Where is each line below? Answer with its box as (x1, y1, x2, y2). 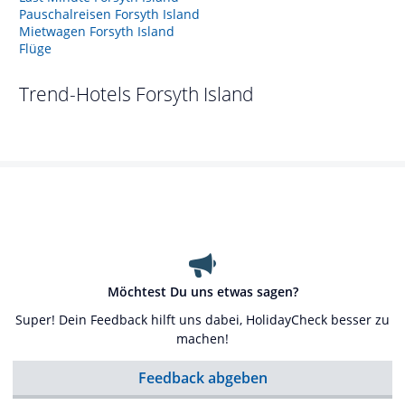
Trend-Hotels (19, 81, 136, 107)
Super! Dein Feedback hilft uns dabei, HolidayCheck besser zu (15, 311, 390, 328)
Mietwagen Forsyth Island (19, 23, 174, 40)
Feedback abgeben (137, 368, 268, 388)
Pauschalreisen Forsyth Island (19, 5, 200, 23)
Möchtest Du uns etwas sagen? (107, 283, 298, 300)
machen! (176, 330, 229, 347)
